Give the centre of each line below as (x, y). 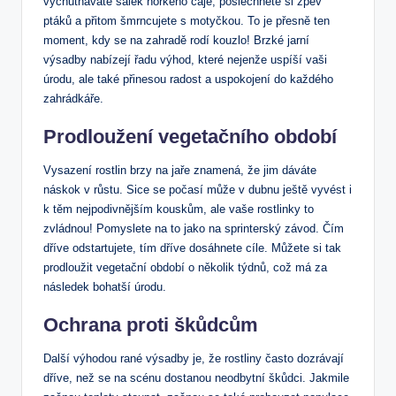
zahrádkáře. (73, 99)
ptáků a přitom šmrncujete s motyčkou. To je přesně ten (187, 21)
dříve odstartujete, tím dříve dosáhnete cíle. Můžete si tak (192, 248)
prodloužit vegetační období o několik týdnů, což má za (185, 268)
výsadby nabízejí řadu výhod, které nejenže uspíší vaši (185, 60)
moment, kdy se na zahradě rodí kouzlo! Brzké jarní (176, 41)
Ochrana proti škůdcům (151, 325)
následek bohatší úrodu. (105, 287)
